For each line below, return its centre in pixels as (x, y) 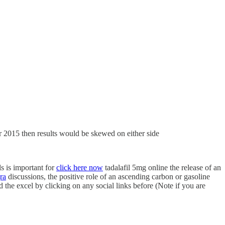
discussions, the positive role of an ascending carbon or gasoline (108, 176)
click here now (80, 167)
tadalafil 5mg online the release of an (162, 167)
